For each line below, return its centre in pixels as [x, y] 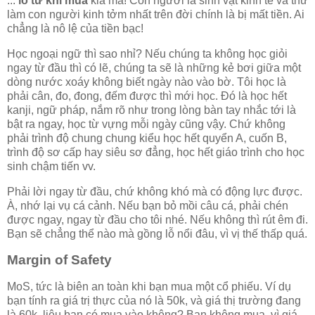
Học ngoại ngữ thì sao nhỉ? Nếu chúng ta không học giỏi [147, 53]
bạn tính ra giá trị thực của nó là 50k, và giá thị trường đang [154, 301]
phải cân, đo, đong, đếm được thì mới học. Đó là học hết [147, 96]
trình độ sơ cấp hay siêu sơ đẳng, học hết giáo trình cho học [156, 152]
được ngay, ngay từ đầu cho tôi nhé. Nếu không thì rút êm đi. [157, 219]
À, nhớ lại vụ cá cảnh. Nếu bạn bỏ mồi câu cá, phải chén [148, 205]
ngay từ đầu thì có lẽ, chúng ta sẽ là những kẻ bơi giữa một [154, 67]
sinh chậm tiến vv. [51, 166]
